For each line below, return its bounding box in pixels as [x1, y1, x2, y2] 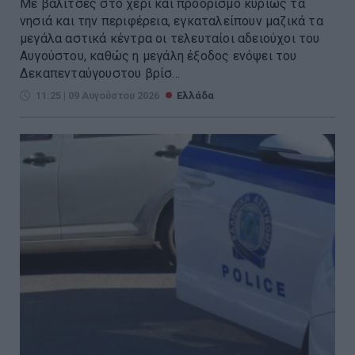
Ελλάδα [177, 89, 214, 101]
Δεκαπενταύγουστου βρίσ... [20, 65, 180, 81]
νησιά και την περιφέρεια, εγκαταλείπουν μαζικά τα [20, 13, 323, 29]
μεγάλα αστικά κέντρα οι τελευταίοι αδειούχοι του [20, 30, 320, 46]
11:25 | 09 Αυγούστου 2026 [36, 89, 159, 101]
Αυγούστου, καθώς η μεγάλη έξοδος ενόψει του [20, 48, 297, 63]
